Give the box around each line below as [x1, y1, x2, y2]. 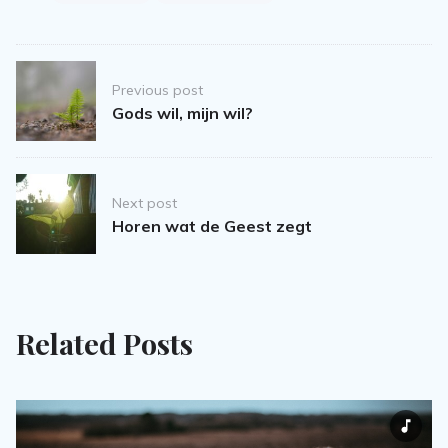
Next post [112, 193, 177, 212]
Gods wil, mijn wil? [112, 103, 253, 124]
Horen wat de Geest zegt [112, 216, 312, 237]
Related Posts [16, 324, 193, 363]
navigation [15, 89, 146, 124]
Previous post [112, 80, 203, 99]
